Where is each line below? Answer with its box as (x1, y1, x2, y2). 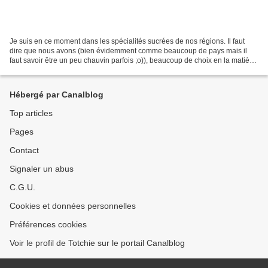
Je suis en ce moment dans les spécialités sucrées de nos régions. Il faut (10, 36, 245, 45)
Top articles (10, 108, 53, 118)
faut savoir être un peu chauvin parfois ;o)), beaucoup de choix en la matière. (10, 56, 258, 65)
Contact (10, 145, 39, 155)
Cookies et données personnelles (10, 201, 136, 211)
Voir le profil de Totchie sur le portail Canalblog (10, 238, 185, 248)
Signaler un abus (10, 164, 74, 173)
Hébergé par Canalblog (10, 90, 103, 99)
